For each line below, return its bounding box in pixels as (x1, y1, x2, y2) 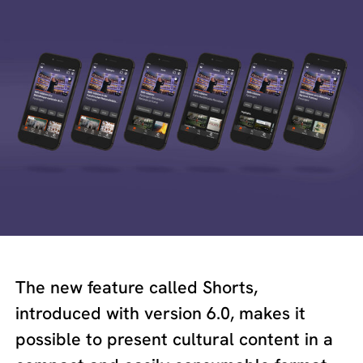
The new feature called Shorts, (15, 275, 258, 299)
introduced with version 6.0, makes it (15, 301, 306, 325)
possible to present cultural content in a (15, 327, 334, 351)
